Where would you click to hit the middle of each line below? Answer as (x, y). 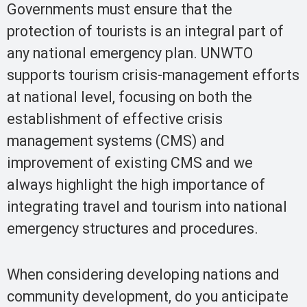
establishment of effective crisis (115, 119)
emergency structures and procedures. (133, 229)
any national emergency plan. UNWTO (130, 53)
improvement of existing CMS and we (130, 163)
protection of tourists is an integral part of (145, 32)
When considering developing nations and (143, 274)
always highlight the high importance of (136, 185)
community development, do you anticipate (148, 296)
